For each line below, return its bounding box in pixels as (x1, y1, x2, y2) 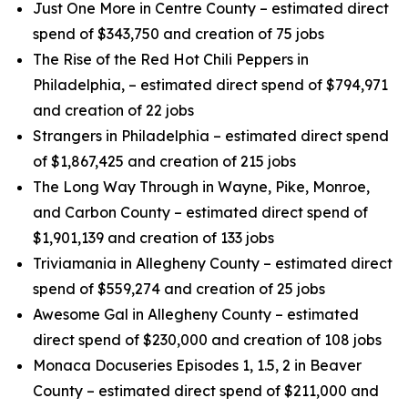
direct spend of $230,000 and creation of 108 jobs (33, 331, 382, 349)
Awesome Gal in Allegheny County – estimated (33, 305, 359, 323)
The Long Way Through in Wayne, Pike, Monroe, (33, 178, 370, 196)
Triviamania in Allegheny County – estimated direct (33, 254, 393, 272)
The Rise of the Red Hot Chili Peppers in (33, 50, 309, 68)
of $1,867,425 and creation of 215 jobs (33, 152, 296, 170)
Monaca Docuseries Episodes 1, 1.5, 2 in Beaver (33, 356, 362, 374)
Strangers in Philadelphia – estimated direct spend (33, 127, 389, 145)
